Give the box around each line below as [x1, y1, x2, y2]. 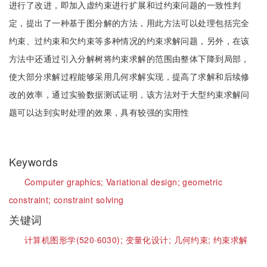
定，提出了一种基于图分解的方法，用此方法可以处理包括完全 [9, 17, 250, 29]
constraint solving [54, 194, 124, 206]
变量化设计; [125, 234, 174, 246]
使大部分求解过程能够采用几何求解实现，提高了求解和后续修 [9, 70, 250, 82]
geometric [182, 176, 223, 188]
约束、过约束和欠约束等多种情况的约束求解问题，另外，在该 [9, 35, 250, 46]
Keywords [9, 154, 61, 169]
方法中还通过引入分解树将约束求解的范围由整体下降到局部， [9, 52, 250, 64]
